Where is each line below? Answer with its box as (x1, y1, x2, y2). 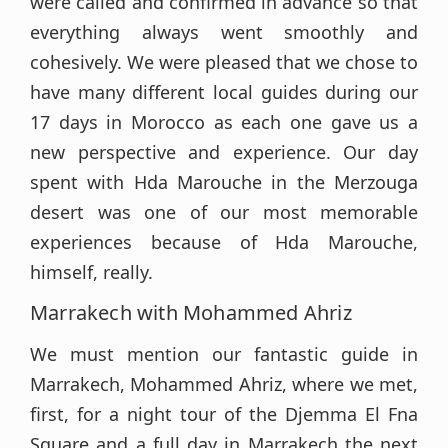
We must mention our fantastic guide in (30, 342, 418, 366)
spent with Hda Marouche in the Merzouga (30, 170, 418, 194)
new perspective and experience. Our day (30, 140, 418, 164)
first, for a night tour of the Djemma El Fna (30, 402, 418, 426)
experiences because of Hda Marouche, (30, 230, 418, 254)
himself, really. (30, 260, 153, 284)
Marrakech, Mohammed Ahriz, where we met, (30, 372, 418, 396)
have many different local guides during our (30, 80, 418, 104)
